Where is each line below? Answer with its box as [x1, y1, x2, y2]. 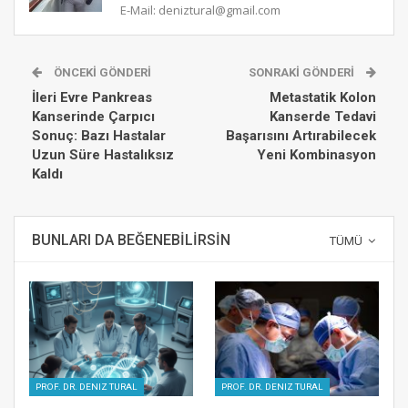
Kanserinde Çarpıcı [32, 107, 155, 125]
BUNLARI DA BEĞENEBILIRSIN [32, 230, 230, 249]
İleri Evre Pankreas [32, 88, 152, 106]
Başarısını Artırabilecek [226, 127, 376, 144]
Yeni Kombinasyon [257, 146, 376, 163]
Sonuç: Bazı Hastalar [32, 127, 166, 144]
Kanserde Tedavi [270, 107, 376, 125]
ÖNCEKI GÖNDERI [51, 65, 151, 79]
